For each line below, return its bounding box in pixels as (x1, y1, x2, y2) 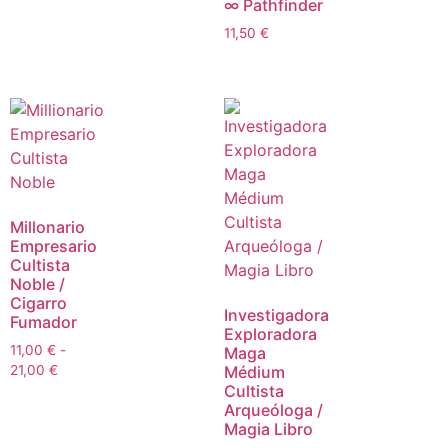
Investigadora (224, 304, 329, 325)
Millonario (10, 216, 85, 237)
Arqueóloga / (224, 399, 323, 420)
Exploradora (224, 323, 317, 344)
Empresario (10, 235, 97, 256)
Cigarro (10, 292, 67, 313)
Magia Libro (224, 418, 313, 439)
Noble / (10, 273, 65, 294)
